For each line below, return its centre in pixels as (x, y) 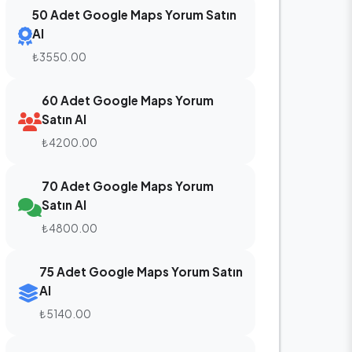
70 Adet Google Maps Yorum (128, 186)
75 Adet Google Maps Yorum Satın (141, 271)
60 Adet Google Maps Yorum (128, 100)
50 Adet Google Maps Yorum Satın (134, 15)
